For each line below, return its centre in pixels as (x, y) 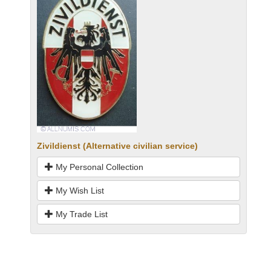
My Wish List (79, 191)
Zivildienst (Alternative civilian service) (117, 146)
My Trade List (80, 214)
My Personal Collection (98, 167)
